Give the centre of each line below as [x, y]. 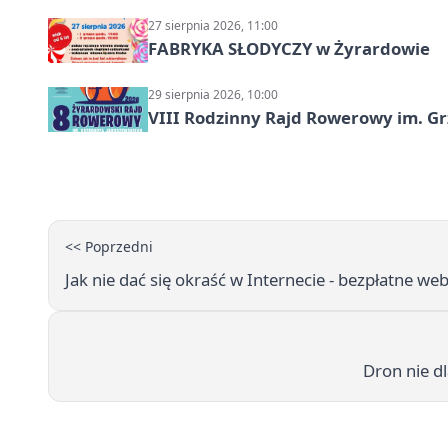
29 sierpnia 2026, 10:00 [213, 95]
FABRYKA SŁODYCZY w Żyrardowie [289, 49]
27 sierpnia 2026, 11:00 [213, 26]
